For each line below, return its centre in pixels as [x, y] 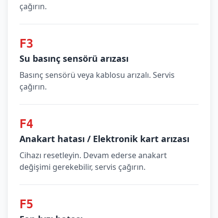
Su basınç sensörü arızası [74, 58]
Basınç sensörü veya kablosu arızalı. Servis [97, 75]
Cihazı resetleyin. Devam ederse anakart [93, 155]
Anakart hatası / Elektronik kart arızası [104, 139]
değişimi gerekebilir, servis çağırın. [82, 167]
